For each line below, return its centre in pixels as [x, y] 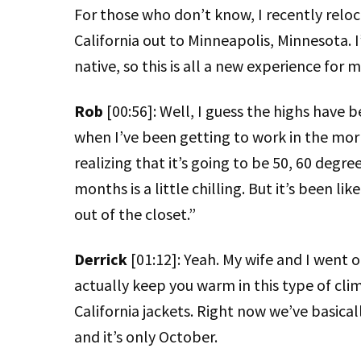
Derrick [101, 259]
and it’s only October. [146, 336]
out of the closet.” [135, 214]
